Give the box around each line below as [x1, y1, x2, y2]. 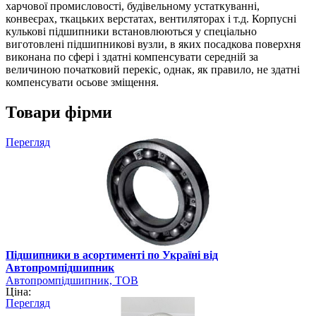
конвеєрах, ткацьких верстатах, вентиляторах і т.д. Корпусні [6, 12, 296, 25]
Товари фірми [6, 102, 112, 121]
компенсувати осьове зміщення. [6, 75, 159, 88]
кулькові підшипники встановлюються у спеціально [6, 25, 257, 37]
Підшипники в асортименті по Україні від [6, 248, 218, 261]
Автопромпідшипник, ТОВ [6, 274, 138, 286]
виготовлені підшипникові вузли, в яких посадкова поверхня [6, 37, 300, 50]
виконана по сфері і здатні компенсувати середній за [6, 50, 258, 63]
